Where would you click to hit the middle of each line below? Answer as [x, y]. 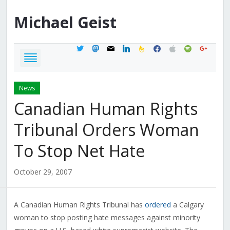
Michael [43, 23]
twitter [86, 47]
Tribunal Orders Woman [106, 130]
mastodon [108, 47]
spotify [194, 47]
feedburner [155, 47]
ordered [158, 205]
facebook [168, 47]
